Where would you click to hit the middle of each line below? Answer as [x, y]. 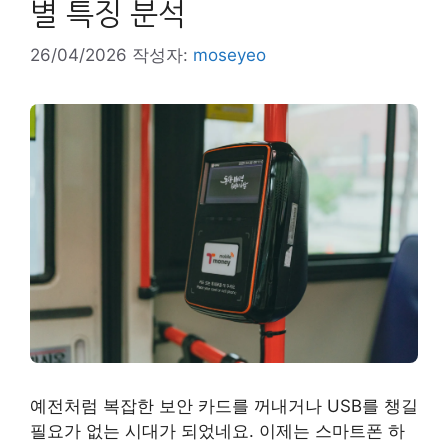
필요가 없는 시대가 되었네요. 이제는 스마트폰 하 [217, 430]
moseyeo [229, 55]
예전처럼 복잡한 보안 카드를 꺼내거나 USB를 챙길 [224, 405]
